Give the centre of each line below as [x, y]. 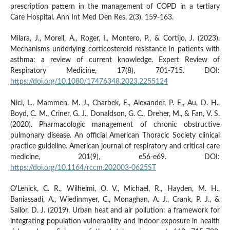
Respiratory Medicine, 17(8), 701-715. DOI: [115, 71]
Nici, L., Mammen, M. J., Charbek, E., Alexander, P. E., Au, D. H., [115, 103]
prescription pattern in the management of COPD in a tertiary [115, 7]
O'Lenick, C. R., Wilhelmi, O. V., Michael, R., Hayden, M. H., [115, 189]
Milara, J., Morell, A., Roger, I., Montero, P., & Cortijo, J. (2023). [115, 39]
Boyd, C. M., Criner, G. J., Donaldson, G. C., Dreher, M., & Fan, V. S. [115, 114]
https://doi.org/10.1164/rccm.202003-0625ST [83, 168]
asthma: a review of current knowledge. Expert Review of [115, 60]
